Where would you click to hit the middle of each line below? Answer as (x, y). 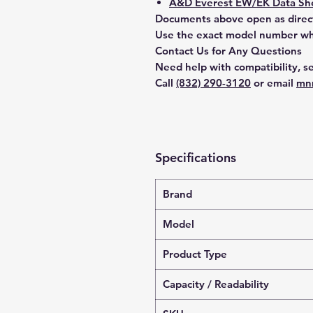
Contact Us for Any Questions (228, 51)
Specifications (196, 158)
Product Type (195, 254)
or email (274, 83)
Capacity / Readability (216, 284)
